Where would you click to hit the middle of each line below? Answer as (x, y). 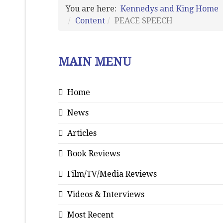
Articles (82, 133)
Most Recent (90, 215)
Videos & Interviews (106, 194)
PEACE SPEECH (144, 21)
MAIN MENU (95, 62)
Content (90, 21)
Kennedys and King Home (169, 9)
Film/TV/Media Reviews (112, 174)
